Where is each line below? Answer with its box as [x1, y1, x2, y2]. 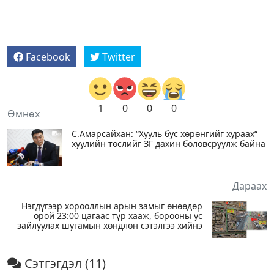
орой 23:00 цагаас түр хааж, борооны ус [34, 209, 202, 221]
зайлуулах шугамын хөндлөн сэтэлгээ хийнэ [17, 219, 202, 231]
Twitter [102, 50, 135, 64]
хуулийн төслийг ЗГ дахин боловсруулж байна [72, 137, 265, 149]
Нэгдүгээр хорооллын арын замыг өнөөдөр [21, 199, 202, 212]
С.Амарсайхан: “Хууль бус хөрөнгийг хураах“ [72, 127, 257, 139]
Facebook [26, 50, 70, 64]
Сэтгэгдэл [21, 254, 85, 272]
